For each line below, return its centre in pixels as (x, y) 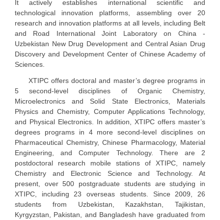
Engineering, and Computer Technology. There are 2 (110, 153)
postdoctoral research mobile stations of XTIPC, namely (110, 163)
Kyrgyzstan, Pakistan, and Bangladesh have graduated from (110, 215)
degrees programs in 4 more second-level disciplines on (110, 132)
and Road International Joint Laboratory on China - (110, 34)
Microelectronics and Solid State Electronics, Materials (110, 101)
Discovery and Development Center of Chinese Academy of (110, 54)
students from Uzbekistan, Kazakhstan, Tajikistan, (110, 205)
